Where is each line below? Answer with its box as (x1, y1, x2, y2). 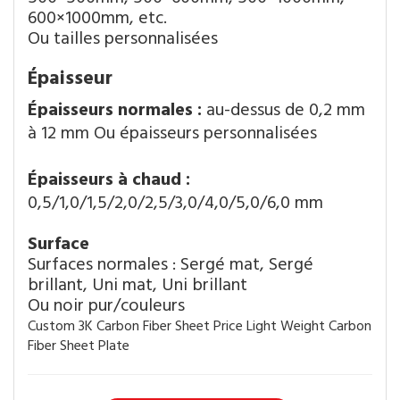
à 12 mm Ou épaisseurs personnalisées (28, 119, 317, 148)
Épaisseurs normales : (28, 96, 206, 125)
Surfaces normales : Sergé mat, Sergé (28, 250, 313, 279)
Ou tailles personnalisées (28, 24, 218, 54)
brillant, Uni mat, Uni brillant (28, 271, 247, 300)
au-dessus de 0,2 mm (206, 96, 365, 125)
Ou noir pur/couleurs (28, 291, 185, 321)
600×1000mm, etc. (28, 4, 167, 33)
